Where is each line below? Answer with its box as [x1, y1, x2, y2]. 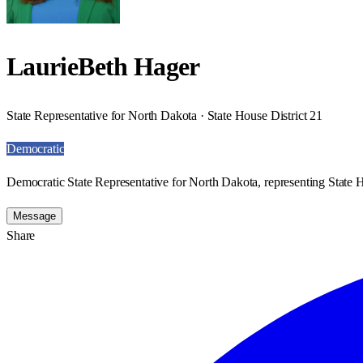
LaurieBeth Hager [6, 52, 200, 82]
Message [13, 209, 56, 222]
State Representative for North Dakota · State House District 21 [6, 108, 322, 122]
